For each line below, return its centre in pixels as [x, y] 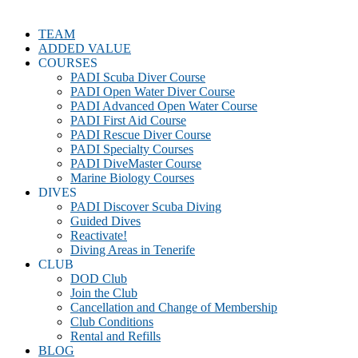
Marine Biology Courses [132, 178]
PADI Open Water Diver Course [153, 91]
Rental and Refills [115, 336]
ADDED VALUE [85, 48]
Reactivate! [99, 235]
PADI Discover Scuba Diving [146, 207]
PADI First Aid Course [128, 120]
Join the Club [104, 293]
